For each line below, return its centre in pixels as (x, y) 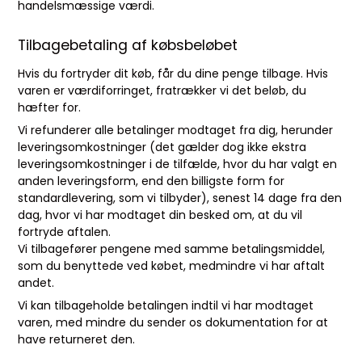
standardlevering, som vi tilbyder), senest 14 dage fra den (180, 198)
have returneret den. (77, 339)
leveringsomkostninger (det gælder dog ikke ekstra (162, 147)
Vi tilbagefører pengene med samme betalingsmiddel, (172, 249)
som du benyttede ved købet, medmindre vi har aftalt (172, 266)
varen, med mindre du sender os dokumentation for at (173, 322)
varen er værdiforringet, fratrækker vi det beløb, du (162, 90)
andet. (36, 283)
